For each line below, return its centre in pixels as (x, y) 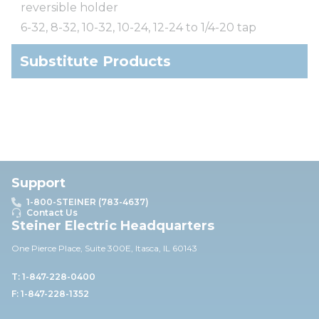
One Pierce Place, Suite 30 (65, 248)
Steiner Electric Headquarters (113, 226)
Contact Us (52, 213)
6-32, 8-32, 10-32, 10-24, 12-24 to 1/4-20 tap (138, 27)
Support (38, 183)
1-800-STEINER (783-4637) (88, 202)
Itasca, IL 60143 (166, 248)
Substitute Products (95, 61)
